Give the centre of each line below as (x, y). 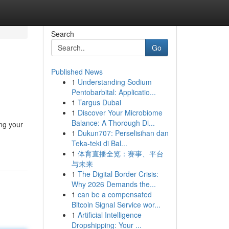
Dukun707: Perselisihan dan (123, 133)
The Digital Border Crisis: (118, 174)
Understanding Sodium (114, 82)
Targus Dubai (99, 102)
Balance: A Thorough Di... (113, 123)
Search (62, 34)
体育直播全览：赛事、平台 (120, 153)
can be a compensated (114, 194)
